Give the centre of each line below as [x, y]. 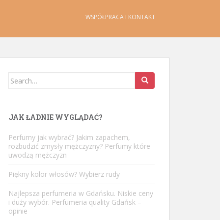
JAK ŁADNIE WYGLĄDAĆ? [55, 117]
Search [20, 77]
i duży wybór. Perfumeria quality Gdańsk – [75, 202]
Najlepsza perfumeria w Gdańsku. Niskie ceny [81, 193]
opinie [18, 211]
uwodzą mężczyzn [38, 155]
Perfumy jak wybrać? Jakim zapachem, [69, 137]
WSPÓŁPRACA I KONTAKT [120, 17]
